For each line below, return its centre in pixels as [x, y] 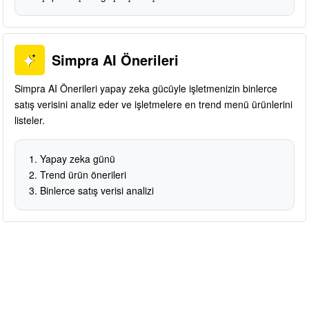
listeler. [30, 120]
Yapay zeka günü [78, 158]
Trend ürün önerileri [83, 174]
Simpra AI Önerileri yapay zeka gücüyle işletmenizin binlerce [146, 88]
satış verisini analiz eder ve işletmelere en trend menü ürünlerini [153, 104]
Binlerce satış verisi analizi [97, 190]
